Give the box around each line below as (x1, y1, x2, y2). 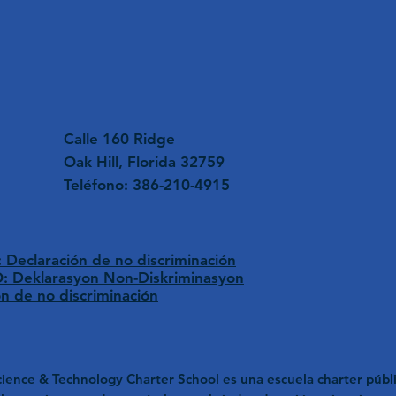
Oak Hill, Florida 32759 (63, 152, 225, 171)
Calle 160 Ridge (63, 129, 175, 148)
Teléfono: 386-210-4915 (63, 175, 230, 194)
